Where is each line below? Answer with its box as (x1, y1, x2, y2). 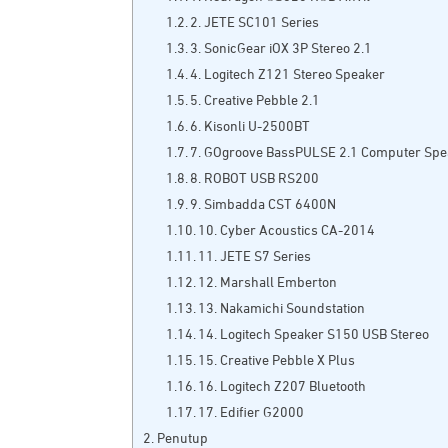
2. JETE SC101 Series (190, 16, 320, 31)
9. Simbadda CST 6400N (190, 198, 337, 213)
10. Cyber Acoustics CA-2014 (198, 224, 376, 239)
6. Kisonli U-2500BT (190, 120, 311, 135)
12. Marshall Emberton (198, 276, 338, 291)
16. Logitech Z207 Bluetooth (198, 380, 367, 395)
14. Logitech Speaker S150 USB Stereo (198, 328, 430, 343)
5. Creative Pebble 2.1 (190, 94, 321, 109)
